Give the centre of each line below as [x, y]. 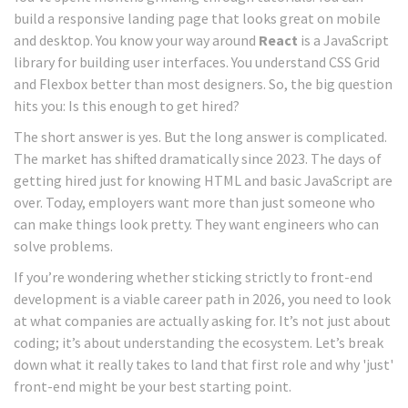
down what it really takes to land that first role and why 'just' [204, 365]
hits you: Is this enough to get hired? [127, 106]
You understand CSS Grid [304, 62]
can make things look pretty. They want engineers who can [196, 224]
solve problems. [63, 246]
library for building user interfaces [120, 62]
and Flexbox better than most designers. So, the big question [203, 84]
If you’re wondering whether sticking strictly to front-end [193, 277]
